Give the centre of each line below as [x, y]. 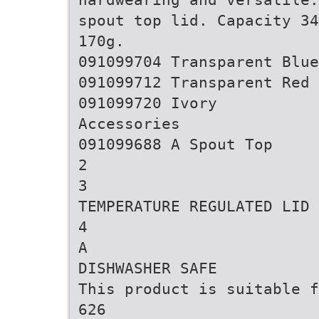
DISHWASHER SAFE [148, 268]
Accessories [129, 124]
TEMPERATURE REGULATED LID [194, 206]
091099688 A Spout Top [176, 144]
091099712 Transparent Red [194, 82]
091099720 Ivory [148, 103]
